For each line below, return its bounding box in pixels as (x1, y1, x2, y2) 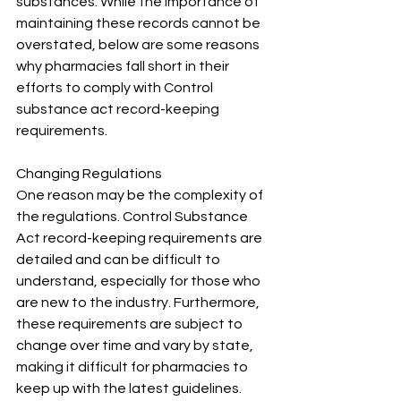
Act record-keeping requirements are (16, 231, 265, 245)
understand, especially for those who (16, 274, 263, 288)
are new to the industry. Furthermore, (16, 295, 262, 310)
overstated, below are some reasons (16, 38, 262, 52)
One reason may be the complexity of (16, 188, 266, 202)
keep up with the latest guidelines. (16, 381, 242, 396)
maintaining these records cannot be (16, 16, 263, 30)
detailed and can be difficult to (16, 252, 223, 267)
